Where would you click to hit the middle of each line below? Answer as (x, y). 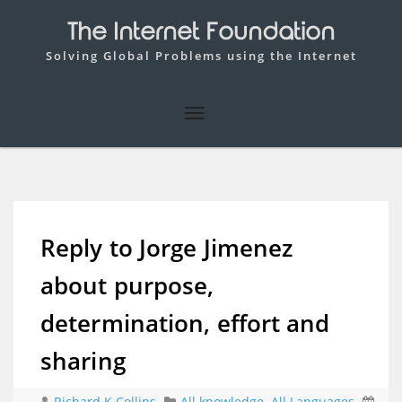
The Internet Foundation (201, 33)
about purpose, (127, 285)
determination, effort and (185, 323)
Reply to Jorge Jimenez (167, 247)
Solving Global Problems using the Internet (201, 56)
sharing (83, 360)
